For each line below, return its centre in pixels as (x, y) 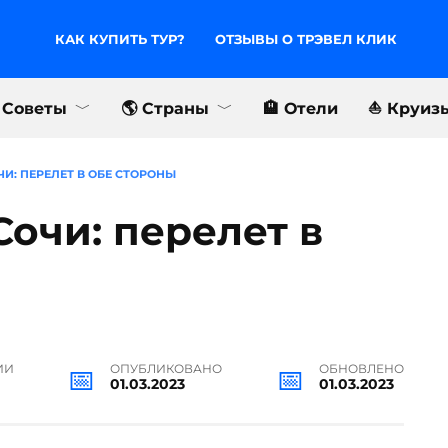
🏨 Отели (300, 108)
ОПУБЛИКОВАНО (166, 368)
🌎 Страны (165, 108)
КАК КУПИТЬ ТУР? (119, 39)
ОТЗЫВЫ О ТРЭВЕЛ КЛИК (305, 39)
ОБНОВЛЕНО (361, 368)
